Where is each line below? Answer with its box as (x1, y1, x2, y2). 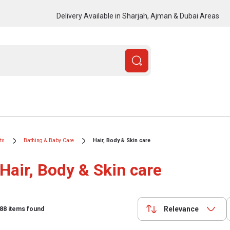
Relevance (164, 204, 199, 213)
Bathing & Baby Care (24, 137, 74, 144)
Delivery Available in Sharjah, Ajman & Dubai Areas (56, 11, 219, 20)
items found (7, 205, 44, 213)
